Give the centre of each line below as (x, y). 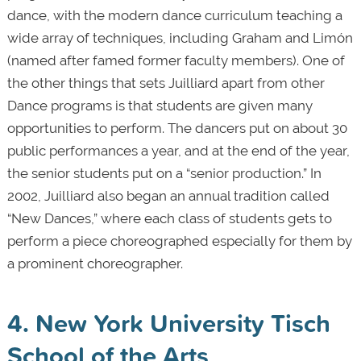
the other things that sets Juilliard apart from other (166, 83)
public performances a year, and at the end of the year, (178, 150)
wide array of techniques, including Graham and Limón (180, 37)
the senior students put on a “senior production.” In (164, 173)
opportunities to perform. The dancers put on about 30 (177, 128)
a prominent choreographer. (95, 263)
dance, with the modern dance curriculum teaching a (174, 15)
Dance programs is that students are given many (160, 105)
